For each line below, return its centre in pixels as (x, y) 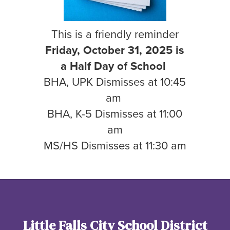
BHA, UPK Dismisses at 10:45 (115, 82)
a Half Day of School (115, 66)
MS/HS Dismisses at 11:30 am (115, 145)
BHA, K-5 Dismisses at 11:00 (115, 113)
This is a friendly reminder (115, 34)
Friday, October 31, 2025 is (115, 50)
